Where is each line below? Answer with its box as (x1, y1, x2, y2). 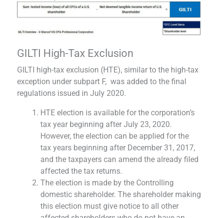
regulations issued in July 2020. (17, 88, 126, 98)
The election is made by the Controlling (40, 178, 174, 187)
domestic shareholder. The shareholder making (40, 189, 201, 199)
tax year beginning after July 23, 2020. (40, 119, 172, 129)
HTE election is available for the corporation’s (40, 108, 195, 117)
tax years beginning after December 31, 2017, (40, 143, 195, 152)
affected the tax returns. (40, 166, 122, 176)
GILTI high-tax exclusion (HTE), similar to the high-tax (17, 65, 199, 74)
